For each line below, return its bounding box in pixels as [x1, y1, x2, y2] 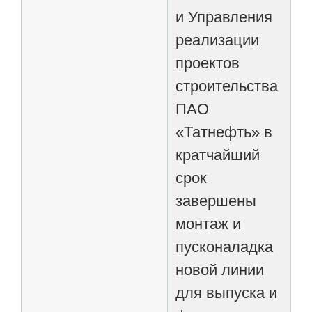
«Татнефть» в [175, 123, 273, 141]
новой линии [175, 260, 265, 279]
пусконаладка [175, 237, 274, 256]
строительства [175, 77, 279, 95]
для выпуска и [175, 283, 278, 302]
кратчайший [175, 146, 260, 164]
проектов [175, 54, 240, 72]
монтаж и [175, 214, 242, 233]
